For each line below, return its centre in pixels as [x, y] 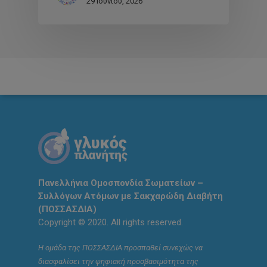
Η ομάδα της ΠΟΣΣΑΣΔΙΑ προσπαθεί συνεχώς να [120, 247]
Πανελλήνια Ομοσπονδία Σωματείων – [121, 183]
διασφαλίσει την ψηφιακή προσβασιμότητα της [118, 261]
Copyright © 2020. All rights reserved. [111, 222]
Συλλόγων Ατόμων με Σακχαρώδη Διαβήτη [131, 196]
